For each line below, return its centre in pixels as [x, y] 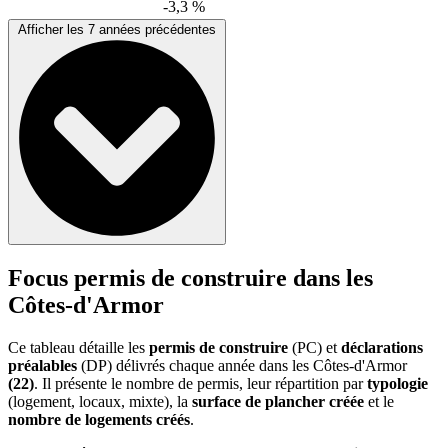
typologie [397, 384]
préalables [42, 366]
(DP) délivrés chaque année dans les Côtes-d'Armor [242, 366]
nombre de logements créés [99, 420]
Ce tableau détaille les [78, 348]
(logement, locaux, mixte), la [100, 402]
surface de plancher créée [278, 402]
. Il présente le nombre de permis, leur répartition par [200, 384]
